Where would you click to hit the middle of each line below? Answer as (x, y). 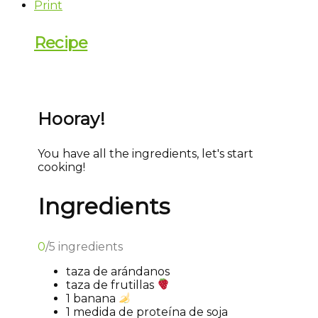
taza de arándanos (118, 271)
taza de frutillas (111, 285)
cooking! (61, 167)
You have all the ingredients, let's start (146, 153)
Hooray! (72, 119)
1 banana (92, 298)
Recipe (61, 42)
